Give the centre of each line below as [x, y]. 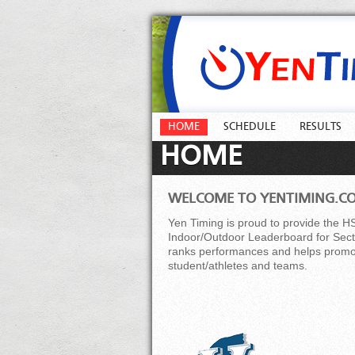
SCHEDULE [250, 127]
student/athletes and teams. [238, 265]
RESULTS [321, 127]
